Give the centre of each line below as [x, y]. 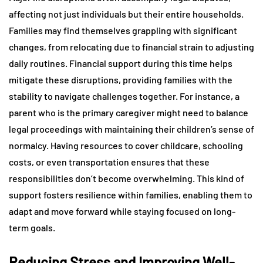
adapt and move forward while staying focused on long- [122, 211]
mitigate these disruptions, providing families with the [121, 79]
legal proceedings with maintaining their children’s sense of [131, 129]
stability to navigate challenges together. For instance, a [124, 96]
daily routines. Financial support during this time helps [121, 63]
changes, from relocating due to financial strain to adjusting [131, 46]
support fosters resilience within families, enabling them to [131, 194]
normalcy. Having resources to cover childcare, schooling [126, 145]
